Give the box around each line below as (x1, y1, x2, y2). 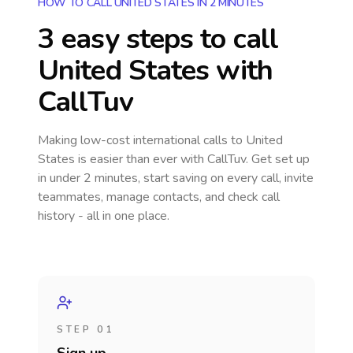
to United (231, 132, 283, 149)
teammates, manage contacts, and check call (38, 188, 280, 206)
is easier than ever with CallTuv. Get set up (75, 150, 310, 168)
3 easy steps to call (38, 20, 279, 58)
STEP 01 (57, 323, 114, 336)
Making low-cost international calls (38, 132, 231, 149)
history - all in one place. (38, 207, 169, 225)
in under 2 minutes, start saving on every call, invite (38, 169, 314, 187)
